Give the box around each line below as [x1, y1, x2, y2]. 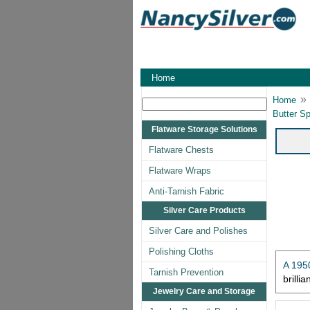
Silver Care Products [163, 206, 246, 215]
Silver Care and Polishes [149, 226, 248, 236]
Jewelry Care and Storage [153, 286, 255, 296]
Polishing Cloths [149, 246, 214, 257]
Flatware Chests [149, 145, 214, 155]
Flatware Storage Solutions [151, 125, 257, 134]
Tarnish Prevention [149, 267, 224, 277]
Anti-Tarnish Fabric [149, 186, 224, 197]
